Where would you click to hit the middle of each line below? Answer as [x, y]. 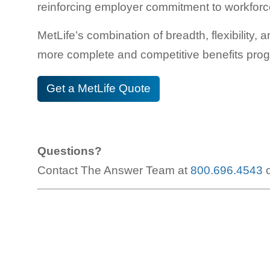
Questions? [70, 151]
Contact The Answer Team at [114, 170]
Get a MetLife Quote [99, 88]
